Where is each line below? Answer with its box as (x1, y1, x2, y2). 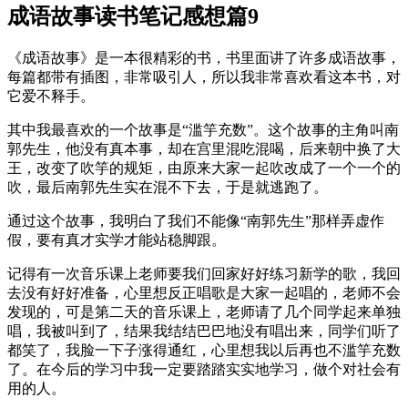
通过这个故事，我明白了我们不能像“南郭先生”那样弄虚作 (7, 213, 384, 229)
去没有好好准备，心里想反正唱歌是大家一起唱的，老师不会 (7, 285, 401, 301)
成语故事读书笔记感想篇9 (7, 5, 259, 29)
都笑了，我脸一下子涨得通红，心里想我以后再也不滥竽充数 (7, 342, 401, 359)
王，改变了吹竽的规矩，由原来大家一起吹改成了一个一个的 (7, 160, 401, 177)
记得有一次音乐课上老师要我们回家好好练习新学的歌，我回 (7, 266, 401, 282)
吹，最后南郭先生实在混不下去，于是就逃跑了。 (7, 179, 328, 196)
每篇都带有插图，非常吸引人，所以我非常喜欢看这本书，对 (7, 69, 401, 86)
